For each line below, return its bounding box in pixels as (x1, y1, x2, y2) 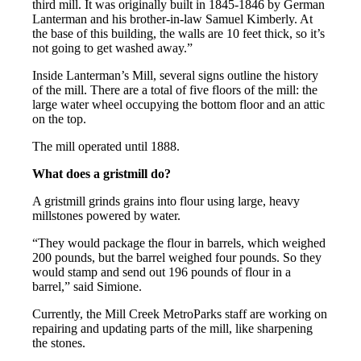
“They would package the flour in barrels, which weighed (32, 236, 326, 251)
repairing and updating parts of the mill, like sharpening (32, 322, 313, 336)
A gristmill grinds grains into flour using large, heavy (32, 194, 301, 209)
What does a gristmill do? (32, 167, 172, 181)
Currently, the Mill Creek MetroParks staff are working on (32, 307, 328, 322)
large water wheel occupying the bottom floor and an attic (32, 98, 326, 112)
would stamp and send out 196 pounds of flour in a (32, 265, 292, 280)
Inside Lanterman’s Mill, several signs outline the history (32, 68, 319, 83)
